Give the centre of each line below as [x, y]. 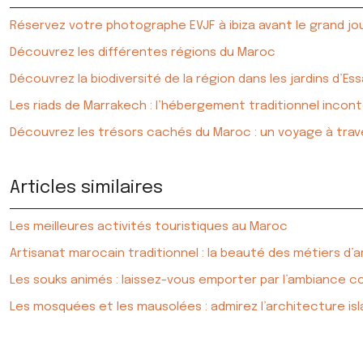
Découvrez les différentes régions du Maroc [143, 53]
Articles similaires [86, 188]
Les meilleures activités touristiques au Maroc [149, 227]
